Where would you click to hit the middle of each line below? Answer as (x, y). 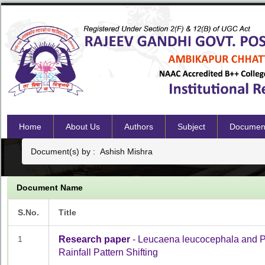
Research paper (94, 239)
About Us (83, 126)
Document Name (50, 187)
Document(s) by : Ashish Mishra (92, 151)
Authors (139, 126)
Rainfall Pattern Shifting (108, 252)
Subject (191, 126)
